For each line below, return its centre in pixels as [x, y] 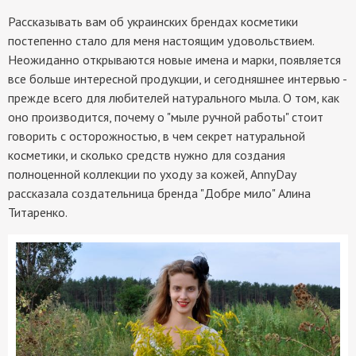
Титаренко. [38, 212]
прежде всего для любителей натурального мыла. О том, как [174, 97]
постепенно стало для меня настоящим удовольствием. [161, 40]
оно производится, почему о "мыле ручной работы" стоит [166, 116]
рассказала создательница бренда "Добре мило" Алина [159, 193]
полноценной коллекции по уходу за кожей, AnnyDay [152, 174]
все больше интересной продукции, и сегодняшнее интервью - [177, 78]
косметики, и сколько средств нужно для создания [147, 155]
